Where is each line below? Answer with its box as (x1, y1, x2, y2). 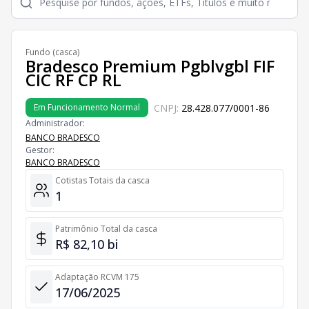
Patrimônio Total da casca (55, 223, 157, 235)
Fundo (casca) (26, 46, 79, 58)
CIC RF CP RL (26, 68, 121, 91)
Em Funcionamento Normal (34, 101, 140, 113)
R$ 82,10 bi (55, 236, 118, 252)
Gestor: (26, 144, 54, 156)
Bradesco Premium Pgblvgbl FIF (26, 54, 275, 77)
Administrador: (26, 117, 85, 129)
